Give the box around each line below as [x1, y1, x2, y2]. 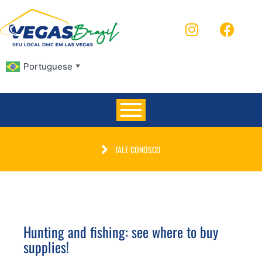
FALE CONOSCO [115, 143, 161, 156]
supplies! [23, 236, 69, 257]
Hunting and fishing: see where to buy [23, 221, 218, 242]
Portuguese [23, 61, 73, 73]
